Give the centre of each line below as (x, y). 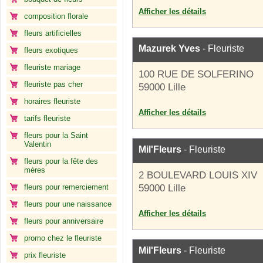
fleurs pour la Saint (56, 135)
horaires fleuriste (52, 101)
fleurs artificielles (53, 33)
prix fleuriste (45, 255)
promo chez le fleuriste (63, 238)
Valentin (38, 144)
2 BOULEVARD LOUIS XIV (198, 175)
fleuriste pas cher (53, 84)
